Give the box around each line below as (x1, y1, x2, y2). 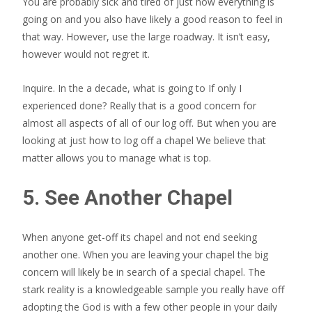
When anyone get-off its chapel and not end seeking (22, 231, 257, 244)
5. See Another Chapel (22, 185, 233, 210)
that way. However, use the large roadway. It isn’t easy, (22, 30, 270, 43)
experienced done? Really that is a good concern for (22, 99, 256, 112)
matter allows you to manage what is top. (22, 151, 211, 164)
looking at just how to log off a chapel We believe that (22, 134, 266, 147)
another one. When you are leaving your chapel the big (22, 248, 268, 261)
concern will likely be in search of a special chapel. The (22, 265, 265, 279)
